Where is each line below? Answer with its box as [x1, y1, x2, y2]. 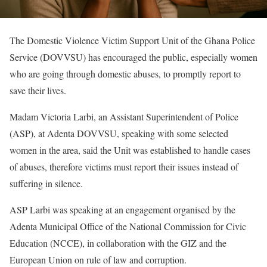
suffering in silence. [10, 177, 86, 190]
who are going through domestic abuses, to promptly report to [10, 67, 241, 80]
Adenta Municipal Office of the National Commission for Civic [10, 220, 246, 232]
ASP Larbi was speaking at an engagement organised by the [10, 203, 235, 216]
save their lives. [10, 84, 69, 97]
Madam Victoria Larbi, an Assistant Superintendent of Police [10, 110, 238, 123]
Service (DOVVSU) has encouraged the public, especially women [10, 51, 257, 63]
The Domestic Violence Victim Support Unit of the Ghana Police [10, 34, 255, 46]
